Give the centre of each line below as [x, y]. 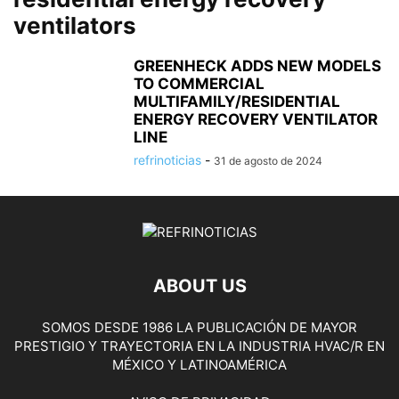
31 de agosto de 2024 [268, 160]
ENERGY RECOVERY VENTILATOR [256, 119]
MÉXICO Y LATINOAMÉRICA [199, 364]
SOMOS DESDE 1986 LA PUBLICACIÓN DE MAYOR [199, 327]
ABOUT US [199, 285]
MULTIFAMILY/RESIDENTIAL [237, 101]
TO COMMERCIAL [199, 83]
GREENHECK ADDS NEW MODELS [257, 65]
